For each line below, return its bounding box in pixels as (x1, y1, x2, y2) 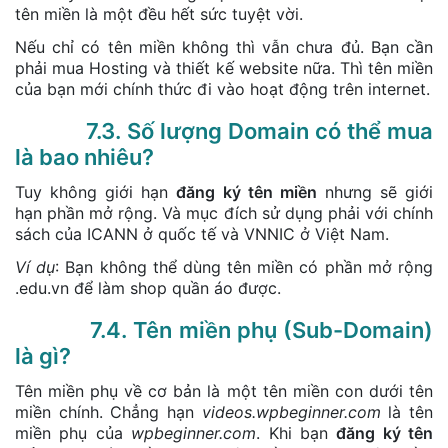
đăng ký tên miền (176, 181, 317, 202)
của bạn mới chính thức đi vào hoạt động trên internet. (15, 78, 430, 99)
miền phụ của (15, 422, 132, 443)
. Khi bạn (256, 422, 337, 443)
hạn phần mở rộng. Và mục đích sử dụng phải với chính (15, 202, 433, 223)
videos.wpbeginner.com (201, 401, 381, 422)
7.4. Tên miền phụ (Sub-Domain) (15, 316, 433, 343)
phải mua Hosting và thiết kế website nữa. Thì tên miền (15, 57, 433, 78)
